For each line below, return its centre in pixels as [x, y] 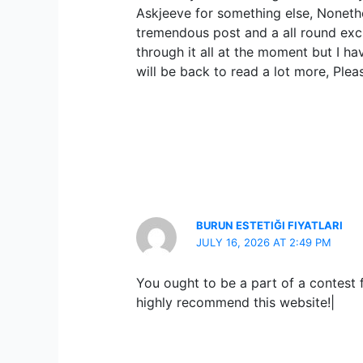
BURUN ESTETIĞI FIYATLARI [270, 225]
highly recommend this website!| [235, 302]
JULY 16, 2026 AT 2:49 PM [264, 242]
